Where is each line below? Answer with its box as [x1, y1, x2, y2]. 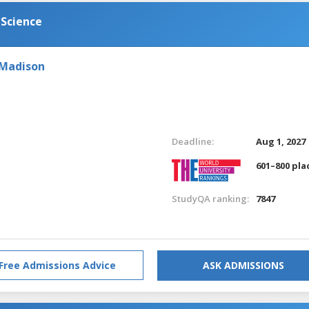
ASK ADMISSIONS [203, 258, 284, 272]
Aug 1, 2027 [256, 134, 306, 148]
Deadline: [171, 134, 214, 148]
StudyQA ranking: [171, 192, 249, 205]
